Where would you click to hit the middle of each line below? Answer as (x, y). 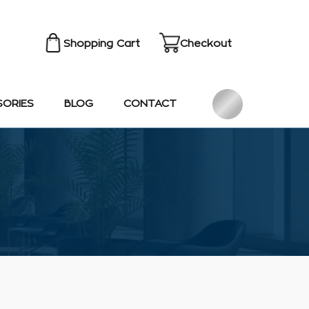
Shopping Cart (102, 43)
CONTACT (150, 103)
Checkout (206, 43)
